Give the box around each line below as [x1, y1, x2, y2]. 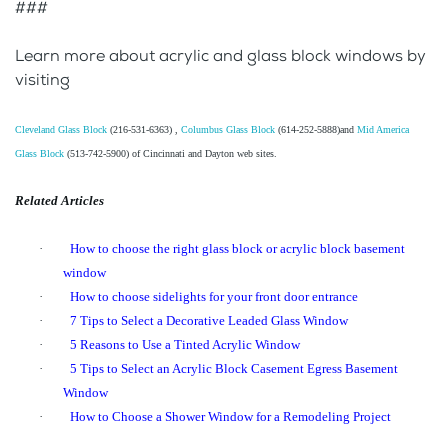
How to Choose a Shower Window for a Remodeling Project [70, 409, 391, 425]
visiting [15, 69, 70, 91]
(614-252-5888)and [275, 124, 357, 136]
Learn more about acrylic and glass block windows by [15, 45, 426, 67]
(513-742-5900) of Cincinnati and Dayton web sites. [64, 148, 277, 160]
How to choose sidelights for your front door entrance [70, 289, 358, 305]
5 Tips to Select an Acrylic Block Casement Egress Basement [70, 361, 398, 377]
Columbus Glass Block [181, 124, 275, 136]
